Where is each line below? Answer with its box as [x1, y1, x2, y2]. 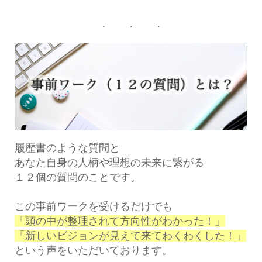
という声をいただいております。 [14, 244, 173, 257]
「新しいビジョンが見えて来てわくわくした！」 [14, 230, 246, 242]
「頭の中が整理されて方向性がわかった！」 [14, 215, 225, 227]
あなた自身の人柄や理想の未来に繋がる [14, 157, 204, 169]
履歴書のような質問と [14, 142, 120, 154]
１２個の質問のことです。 [14, 171, 141, 184]
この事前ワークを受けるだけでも [14, 201, 173, 213]
